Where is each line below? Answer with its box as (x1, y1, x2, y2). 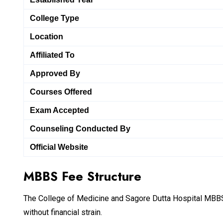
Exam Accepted (30, 106, 89, 115)
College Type (30, 14, 79, 23)
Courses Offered (30, 88, 92, 97)
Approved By (30, 69, 80, 78)
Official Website (30, 143, 88, 152)
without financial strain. (23, 208, 102, 218)
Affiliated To (30, 51, 75, 60)
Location (30, 32, 63, 41)
